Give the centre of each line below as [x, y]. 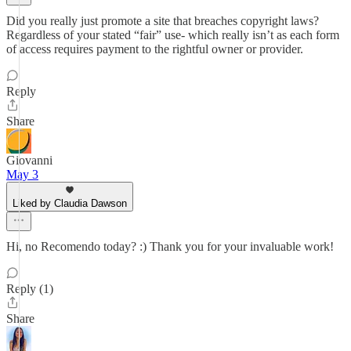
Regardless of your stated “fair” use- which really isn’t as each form [173, 35]
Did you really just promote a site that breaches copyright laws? [163, 21]
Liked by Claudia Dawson [70, 203]
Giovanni [29, 160]
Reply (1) [30, 289]
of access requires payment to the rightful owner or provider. [155, 49]
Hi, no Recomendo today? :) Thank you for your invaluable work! [170, 246]
